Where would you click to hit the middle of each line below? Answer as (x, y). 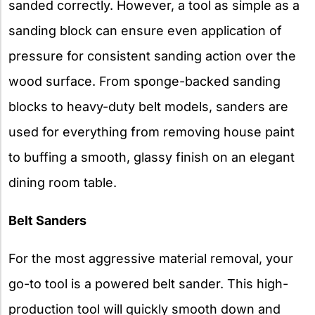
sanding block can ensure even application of (145, 30)
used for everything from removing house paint (152, 131)
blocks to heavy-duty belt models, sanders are (148, 106)
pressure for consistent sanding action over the (152, 56)
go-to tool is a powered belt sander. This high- (148, 283)
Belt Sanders (47, 220)
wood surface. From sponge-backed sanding (144, 81)
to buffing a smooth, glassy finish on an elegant (152, 157)
